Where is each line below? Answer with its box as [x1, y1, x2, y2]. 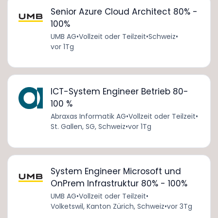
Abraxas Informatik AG [50, 111, 126, 121]
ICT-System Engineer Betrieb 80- [50, 85, 188, 97]
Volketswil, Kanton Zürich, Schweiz [50, 201, 164, 212]
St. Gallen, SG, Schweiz [50, 121, 126, 131]
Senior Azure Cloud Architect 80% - [50, 5, 198, 18]
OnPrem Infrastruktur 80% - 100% [50, 178, 187, 190]
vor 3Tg [166, 201, 192, 212]
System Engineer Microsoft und [50, 165, 181, 178]
